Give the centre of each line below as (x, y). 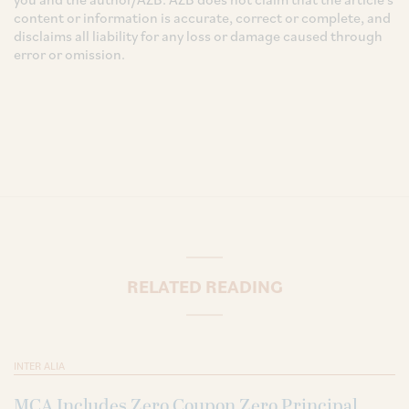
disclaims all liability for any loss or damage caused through (198, 35)
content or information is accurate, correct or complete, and (202, 17)
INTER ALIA (39, 365)
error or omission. (69, 53)
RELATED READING (204, 286)
